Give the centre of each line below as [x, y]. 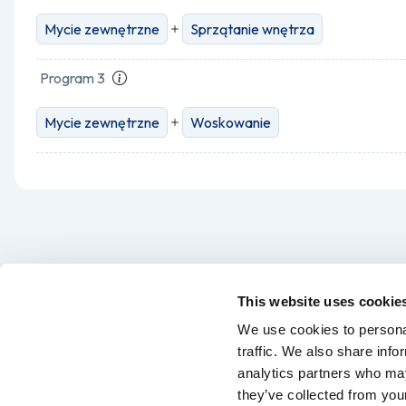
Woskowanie [231, 122]
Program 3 [72, 78]
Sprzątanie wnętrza [252, 29]
